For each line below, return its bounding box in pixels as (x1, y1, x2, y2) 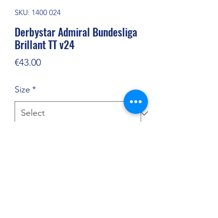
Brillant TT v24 (15, 36, 74, 53)
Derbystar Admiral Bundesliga (15, 24, 137, 40)
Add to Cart (58, 185, 97, 195)
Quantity (15, 135, 43, 145)
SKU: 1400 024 (15, 8, 61, 18)
